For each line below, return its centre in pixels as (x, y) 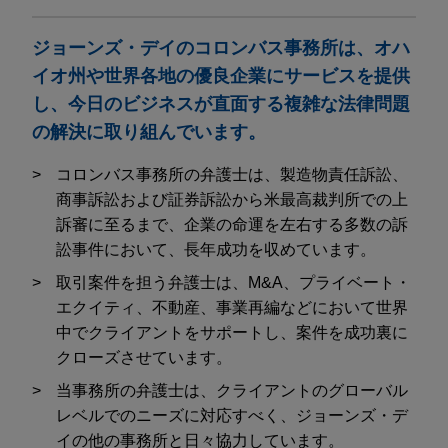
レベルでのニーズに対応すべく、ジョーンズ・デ (232, 415)
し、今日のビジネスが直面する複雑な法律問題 (221, 103)
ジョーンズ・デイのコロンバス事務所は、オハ (221, 47)
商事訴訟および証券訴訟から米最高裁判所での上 (232, 199)
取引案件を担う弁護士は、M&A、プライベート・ (233, 282)
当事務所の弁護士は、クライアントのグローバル (232, 390)
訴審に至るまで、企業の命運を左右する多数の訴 (232, 224)
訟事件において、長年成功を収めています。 (216, 249)
